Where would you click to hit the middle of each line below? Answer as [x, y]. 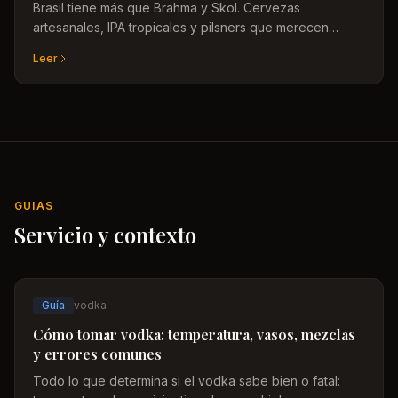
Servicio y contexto [105, 235]
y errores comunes [97, 354]
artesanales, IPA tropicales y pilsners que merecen [181, 27]
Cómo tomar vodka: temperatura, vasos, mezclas [194, 334]
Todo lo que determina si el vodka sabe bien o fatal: [187, 381]
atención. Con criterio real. [110, 47]
